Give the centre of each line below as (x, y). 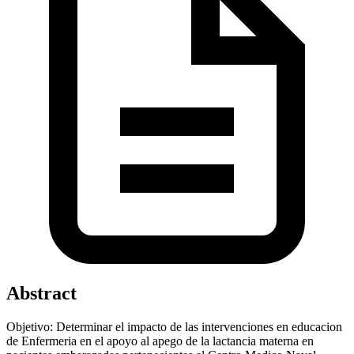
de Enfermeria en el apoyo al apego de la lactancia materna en (160, 341)
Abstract (41, 293)
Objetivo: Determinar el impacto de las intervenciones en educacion (174, 326)
